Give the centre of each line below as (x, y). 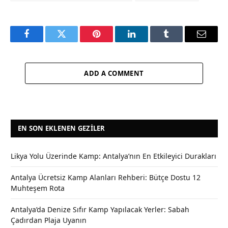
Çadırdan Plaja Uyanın (49, 220)
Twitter (74, 41)
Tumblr (179, 41)
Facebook (44, 41)
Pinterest (112, 41)
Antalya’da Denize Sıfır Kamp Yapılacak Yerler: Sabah (100, 209)
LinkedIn (147, 41)
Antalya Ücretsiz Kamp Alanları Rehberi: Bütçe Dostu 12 (106, 177)
